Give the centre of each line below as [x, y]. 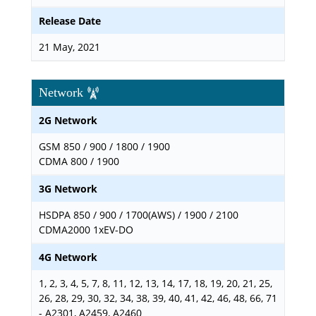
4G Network [68, 257]
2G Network [68, 120]
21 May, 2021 [69, 47]
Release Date [70, 21]
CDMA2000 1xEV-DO [86, 230]
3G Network [68, 189]
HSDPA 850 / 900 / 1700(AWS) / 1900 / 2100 [139, 215]
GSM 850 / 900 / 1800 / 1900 [104, 146]
